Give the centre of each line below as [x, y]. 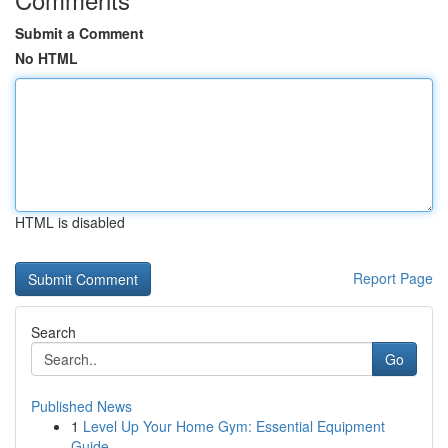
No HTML [46, 58]
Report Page [393, 278]
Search [53, 332]
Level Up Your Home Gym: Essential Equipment [234, 426]
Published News [81, 406]
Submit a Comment [79, 33]
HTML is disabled [70, 222]
